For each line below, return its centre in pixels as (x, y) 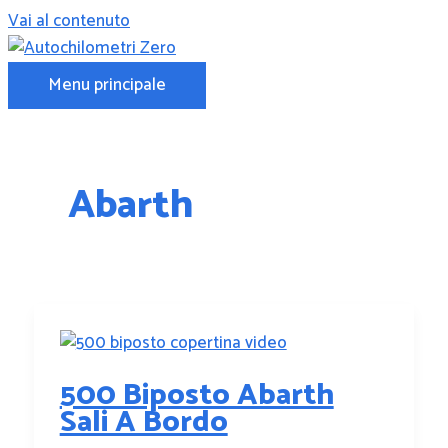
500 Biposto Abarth (196, 395)
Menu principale (107, 85)
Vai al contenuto (69, 21)
